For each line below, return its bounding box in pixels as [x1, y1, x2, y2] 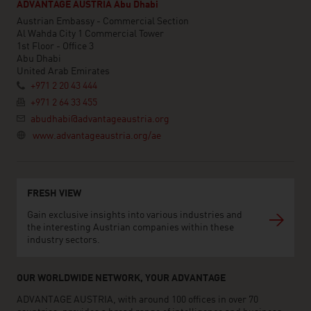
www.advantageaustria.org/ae [33, 131, 161, 141]
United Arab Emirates [17, 67, 110, 76]
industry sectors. [27, 235, 100, 245]
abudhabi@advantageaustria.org [31, 115, 169, 124]
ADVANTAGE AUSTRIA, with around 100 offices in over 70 [17, 295, 258, 305]
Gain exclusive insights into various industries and [27, 210, 242, 220]
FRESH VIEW [27, 189, 81, 199]
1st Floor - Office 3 [17, 42, 94, 51]
